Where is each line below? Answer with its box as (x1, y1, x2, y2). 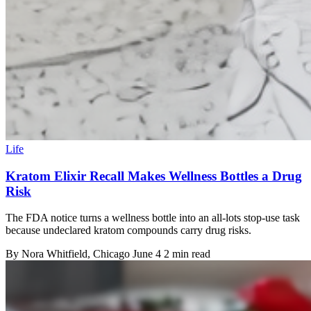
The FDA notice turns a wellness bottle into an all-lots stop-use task (6, 212, 300, 224)
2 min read (164, 248, 210, 260)
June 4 (133, 248, 161, 260)
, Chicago (87, 248, 133, 260)
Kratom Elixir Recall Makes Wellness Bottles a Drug (6, 168, 302, 183)
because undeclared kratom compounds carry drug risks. (6, 224, 251, 237)
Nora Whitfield (22, 248, 87, 260)
